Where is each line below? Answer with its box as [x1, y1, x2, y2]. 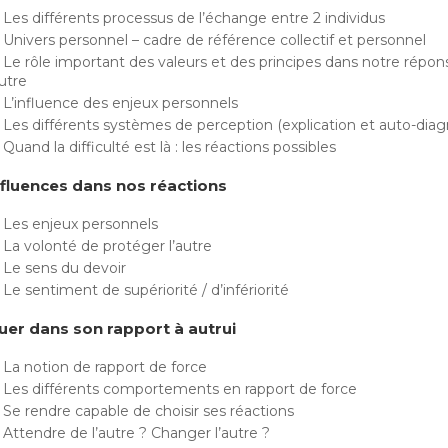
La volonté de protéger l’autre [3, 237, 212, 255]
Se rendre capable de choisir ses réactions [3, 402, 294, 420]
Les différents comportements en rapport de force [3, 380, 357, 398]
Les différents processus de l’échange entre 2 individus [3, 9, 385, 27]
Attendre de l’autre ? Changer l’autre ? [3, 424, 270, 442]
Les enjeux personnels [3, 215, 158, 233]
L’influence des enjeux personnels [3, 94, 238, 112]
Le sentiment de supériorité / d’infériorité [3, 281, 289, 299]
